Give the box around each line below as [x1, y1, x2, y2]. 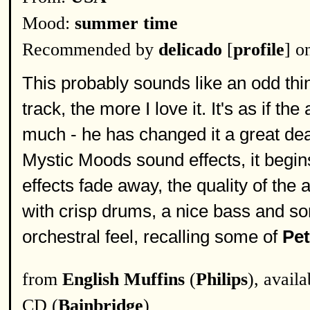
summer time [75, 13, 178, 33]
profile [233, 39, 284, 60]
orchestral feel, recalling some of [22, 226, 282, 247]
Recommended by [22, 39, 158, 60]
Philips [196, 269, 248, 289]
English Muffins [62, 269, 185, 289]
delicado [158, 39, 222, 60]
